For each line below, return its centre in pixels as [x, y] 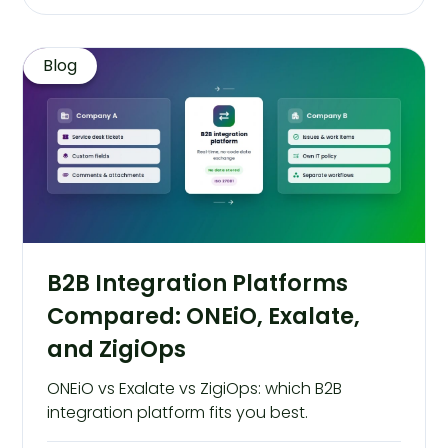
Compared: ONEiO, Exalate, [204, 315]
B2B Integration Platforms [198, 282]
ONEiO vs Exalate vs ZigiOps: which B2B [195, 388]
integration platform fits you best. [178, 412]
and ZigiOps [117, 348]
